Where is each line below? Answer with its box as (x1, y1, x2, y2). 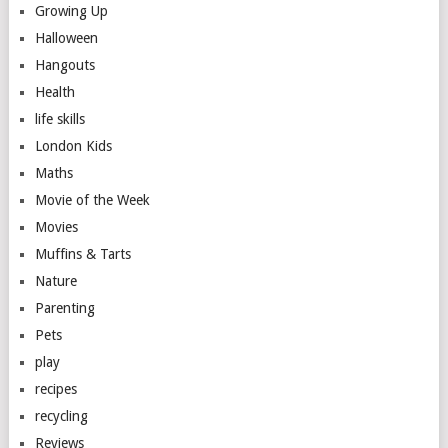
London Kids (34, 138, 112, 154)
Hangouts (34, 57, 95, 73)
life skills (34, 111, 85, 127)
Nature (34, 273, 77, 289)
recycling (34, 408, 88, 424)
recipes (34, 381, 77, 397)
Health (34, 84, 75, 100)
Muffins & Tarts (34, 246, 131, 262)
